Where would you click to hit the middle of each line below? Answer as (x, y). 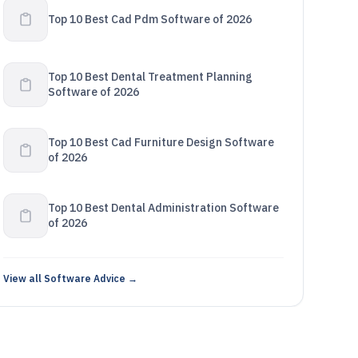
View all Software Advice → (70, 278)
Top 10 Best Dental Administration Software (163, 208)
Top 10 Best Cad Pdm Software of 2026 (149, 19)
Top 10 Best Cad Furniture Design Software (161, 142)
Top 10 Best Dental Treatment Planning (150, 77)
